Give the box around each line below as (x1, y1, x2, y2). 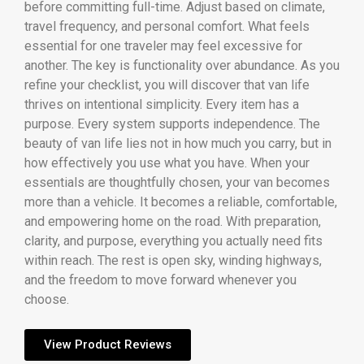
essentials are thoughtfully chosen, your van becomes (24, 174, 330, 190)
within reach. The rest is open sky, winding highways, (24, 252, 322, 268)
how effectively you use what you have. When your (24, 154, 310, 171)
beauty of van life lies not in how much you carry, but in (24, 135, 331, 151)
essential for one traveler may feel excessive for (24, 37, 302, 54)
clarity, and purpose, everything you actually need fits (24, 232, 323, 249)
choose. (24, 291, 69, 307)
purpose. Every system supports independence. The (24, 115, 320, 132)
